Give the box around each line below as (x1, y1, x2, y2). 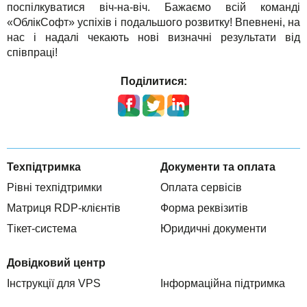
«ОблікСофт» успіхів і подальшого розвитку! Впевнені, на (7, 16, 300, 29)
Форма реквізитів (160, 202, 248, 214)
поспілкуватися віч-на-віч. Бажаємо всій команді (7, 1, 300, 14)
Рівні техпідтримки (7, 182, 102, 194)
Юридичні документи (160, 223, 267, 235)
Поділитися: (120, 75, 187, 88)
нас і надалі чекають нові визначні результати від (7, 32, 300, 44)
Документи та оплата (160, 161, 275, 173)
